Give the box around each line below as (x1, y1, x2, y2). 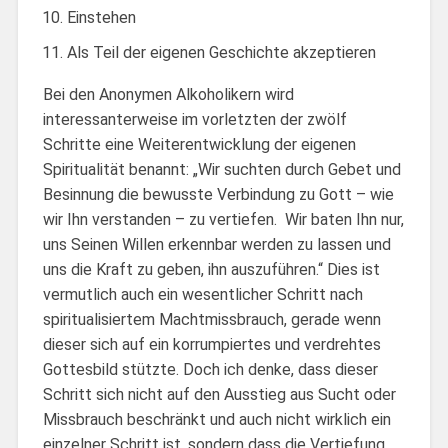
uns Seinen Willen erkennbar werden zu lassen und (42, 234, 391, 254)
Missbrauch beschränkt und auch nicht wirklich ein (42, 409, 391, 429)
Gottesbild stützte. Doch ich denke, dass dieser (42, 359, 378, 379)
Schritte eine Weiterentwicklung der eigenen (42, 134, 356, 154)
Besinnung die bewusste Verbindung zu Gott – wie (42, 184, 394, 204)
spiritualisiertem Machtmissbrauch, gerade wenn (42, 309, 381, 329)
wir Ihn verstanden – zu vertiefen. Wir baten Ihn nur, (42, 209, 404, 229)
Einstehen (66, 7, 136, 27)
